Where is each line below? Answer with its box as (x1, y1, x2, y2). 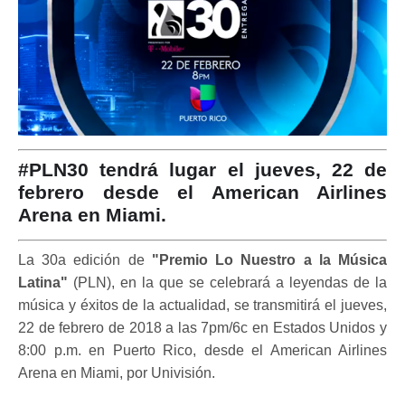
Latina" (18, 274, 73, 290)
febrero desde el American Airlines (18, 181, 387, 202)
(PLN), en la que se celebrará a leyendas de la (73, 274, 387, 290)
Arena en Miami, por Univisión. (18, 364, 215, 381)
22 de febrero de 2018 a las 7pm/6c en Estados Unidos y (18, 319, 387, 335)
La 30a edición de (18, 251, 152, 268)
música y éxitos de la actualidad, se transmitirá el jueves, (18, 297, 387, 313)
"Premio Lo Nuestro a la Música (151, 251, 388, 268)
